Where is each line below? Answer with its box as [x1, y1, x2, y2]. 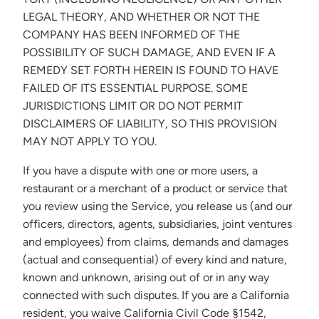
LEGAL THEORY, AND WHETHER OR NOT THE [23, 10, 260, 24]
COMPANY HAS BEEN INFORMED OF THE [23, 28, 240, 42]
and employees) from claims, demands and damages [23, 235, 288, 249]
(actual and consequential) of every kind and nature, [23, 253, 287, 267]
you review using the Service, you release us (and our [23, 199, 292, 214]
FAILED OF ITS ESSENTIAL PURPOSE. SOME [23, 81, 248, 95]
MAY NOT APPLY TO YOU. [23, 135, 157, 149]
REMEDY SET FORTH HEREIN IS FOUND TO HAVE [23, 63, 278, 78]
